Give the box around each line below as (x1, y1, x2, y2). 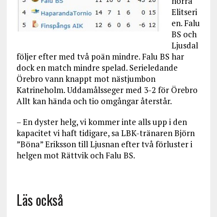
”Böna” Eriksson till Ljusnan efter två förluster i (16, 139, 192, 150)
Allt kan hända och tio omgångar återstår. (16, 95, 172, 107)
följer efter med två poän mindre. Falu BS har (16, 51, 184, 62)
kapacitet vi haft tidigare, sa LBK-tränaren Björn (16, 127, 195, 139)
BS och (171, 29, 197, 40)
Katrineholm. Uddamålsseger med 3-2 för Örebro (16, 84, 198, 95)
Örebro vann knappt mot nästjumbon (16, 73, 155, 84)
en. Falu (171, 17, 200, 29)
